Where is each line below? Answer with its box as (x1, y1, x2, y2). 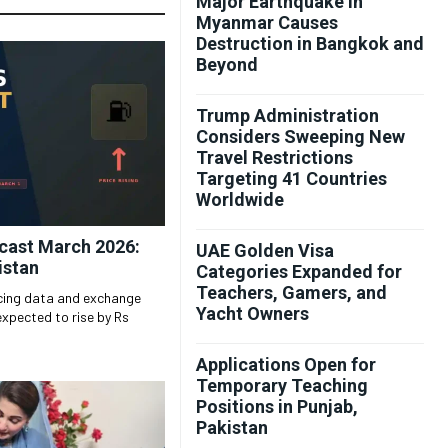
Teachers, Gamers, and (196, 282, 387, 303)
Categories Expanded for (196, 261, 402, 282)
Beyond (196, 54, 258, 75)
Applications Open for (196, 354, 376, 375)
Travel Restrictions (196, 147, 353, 168)
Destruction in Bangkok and (196, 33, 424, 54)
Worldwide (196, 189, 284, 210)
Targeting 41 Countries (196, 168, 387, 189)
